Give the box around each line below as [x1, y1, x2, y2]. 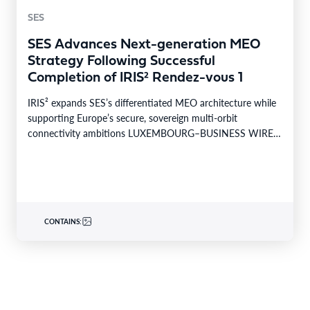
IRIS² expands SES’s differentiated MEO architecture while [28, 95, 276, 109]
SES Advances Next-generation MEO [28, 37, 261, 52]
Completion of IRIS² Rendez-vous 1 [28, 71, 243, 85]
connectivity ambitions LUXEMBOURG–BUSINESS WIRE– [28, 125, 279, 140]
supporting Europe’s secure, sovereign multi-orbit [28, 110, 237, 125]
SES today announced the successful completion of [28, 140, 248, 155]
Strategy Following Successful [28, 54, 215, 69]
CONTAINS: [44, 216, 82, 226]
